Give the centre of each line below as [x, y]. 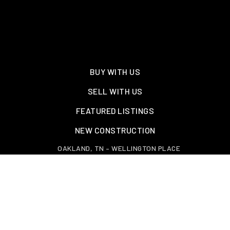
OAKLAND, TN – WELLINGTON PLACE [119, 148]
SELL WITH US [115, 91]
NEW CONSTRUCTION [115, 130]
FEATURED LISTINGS [115, 111]
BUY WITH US [115, 72]
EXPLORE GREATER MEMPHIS [115, 167]
